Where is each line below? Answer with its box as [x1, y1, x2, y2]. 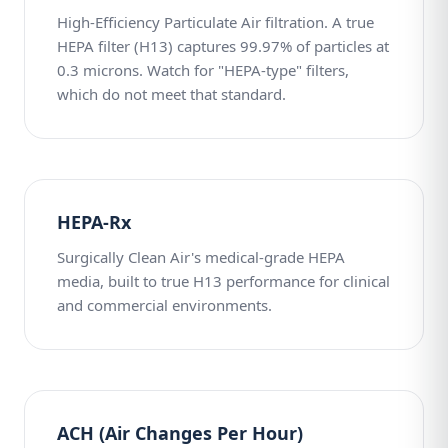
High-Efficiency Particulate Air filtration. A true [57, 12, 374, 32]
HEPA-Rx [57, 210, 131, 234]
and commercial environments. [57, 295, 272, 315]
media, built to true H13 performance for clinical [57, 271, 390, 291]
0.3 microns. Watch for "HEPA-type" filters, [57, 60, 349, 80]
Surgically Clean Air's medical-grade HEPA [57, 247, 345, 267]
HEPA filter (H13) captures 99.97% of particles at [57, 36, 389, 56]
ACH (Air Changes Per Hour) [57, 421, 303, 445]
